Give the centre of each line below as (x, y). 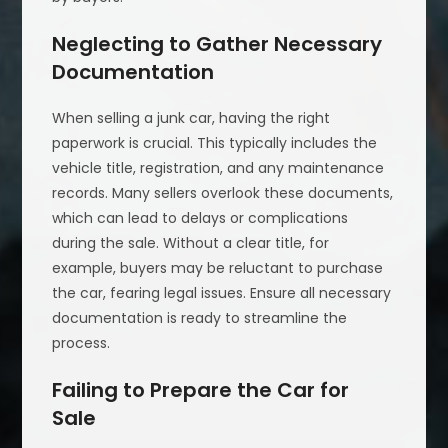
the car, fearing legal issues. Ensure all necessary (222, 292)
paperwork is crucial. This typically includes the (215, 142)
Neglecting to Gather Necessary (217, 43)
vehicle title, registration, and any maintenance (218, 167)
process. (81, 342)
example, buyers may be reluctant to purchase (218, 267)
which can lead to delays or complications (200, 217)
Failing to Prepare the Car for (201, 389)
